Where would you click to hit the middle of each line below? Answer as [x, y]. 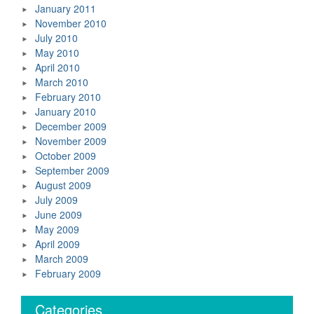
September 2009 [72, 170]
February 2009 [68, 273]
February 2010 [68, 97]
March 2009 [62, 259]
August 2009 [63, 185]
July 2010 [56, 38]
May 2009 [57, 229]
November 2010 [71, 23]
